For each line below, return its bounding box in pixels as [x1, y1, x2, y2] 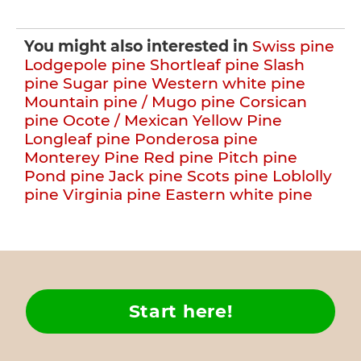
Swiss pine [252, 37, 334, 56]
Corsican [239, 93, 307, 111]
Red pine [143, 148, 214, 167]
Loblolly [272, 167, 332, 185]
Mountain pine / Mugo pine [24, 93, 235, 111]
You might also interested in [24, 37, 248, 56]
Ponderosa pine [135, 130, 258, 148]
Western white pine [151, 74, 305, 93]
